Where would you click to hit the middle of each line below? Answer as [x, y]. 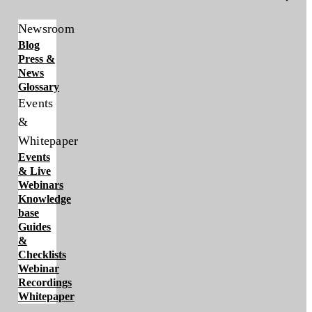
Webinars [40, 185]
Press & [36, 59]
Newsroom [46, 29]
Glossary [38, 87]
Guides [34, 227]
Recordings [45, 282]
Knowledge [44, 199]
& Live [34, 171]
